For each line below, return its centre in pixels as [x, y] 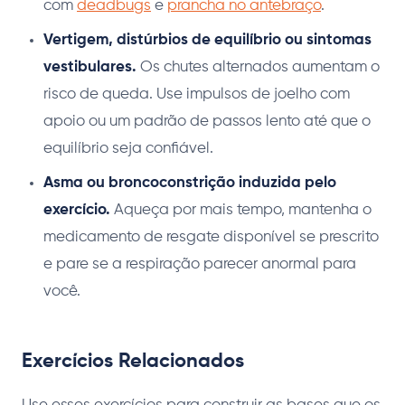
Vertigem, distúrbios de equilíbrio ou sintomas [207, 41]
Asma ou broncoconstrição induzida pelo [190, 184]
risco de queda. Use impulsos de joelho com [197, 95]
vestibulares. [90, 68]
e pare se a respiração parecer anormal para [200, 265]
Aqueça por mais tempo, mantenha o [241, 211]
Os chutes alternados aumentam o [258, 68]
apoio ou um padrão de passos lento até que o [207, 122]
